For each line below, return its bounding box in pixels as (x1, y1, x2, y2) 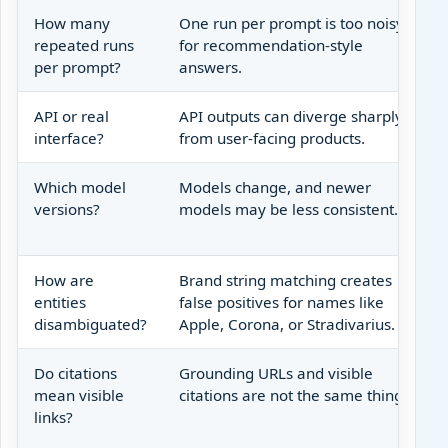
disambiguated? (34, 313, 147, 334)
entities (34, 291, 86, 312)
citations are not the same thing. (179, 384, 407, 405)
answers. (179, 56, 242, 77)
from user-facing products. (179, 127, 365, 148)
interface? (34, 127, 104, 148)
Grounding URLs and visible (179, 362, 373, 383)
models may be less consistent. (179, 198, 398, 219)
